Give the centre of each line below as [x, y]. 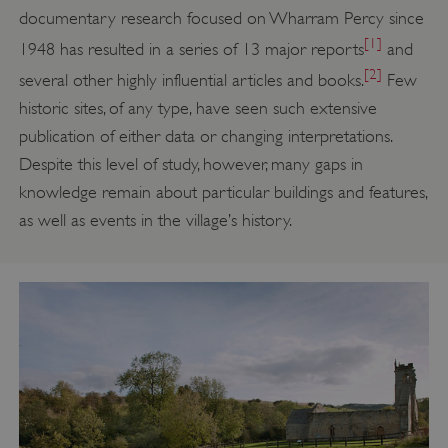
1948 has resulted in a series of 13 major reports [191, 48]
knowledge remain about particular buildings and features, [222, 191]
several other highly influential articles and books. [191, 79]
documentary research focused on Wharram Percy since [221, 17]
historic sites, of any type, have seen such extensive [197, 107]
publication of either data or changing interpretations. [205, 135]
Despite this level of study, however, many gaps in [190, 163]
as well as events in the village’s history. [155, 219]
